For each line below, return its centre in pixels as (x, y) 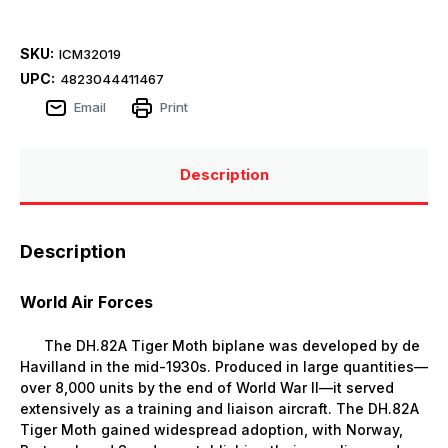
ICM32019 (89, 53)
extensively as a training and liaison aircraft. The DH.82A (219, 408)
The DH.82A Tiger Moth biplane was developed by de (220, 345)
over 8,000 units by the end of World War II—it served (207, 387)
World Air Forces (86, 301)
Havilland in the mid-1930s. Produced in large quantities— (224, 366)
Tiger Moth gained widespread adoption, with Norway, (211, 429)
